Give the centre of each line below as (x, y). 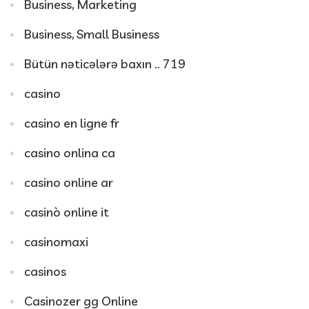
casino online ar (69, 182)
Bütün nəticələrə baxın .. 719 (105, 63)
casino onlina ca (70, 152)
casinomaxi (56, 241)
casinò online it (67, 212)
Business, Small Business (92, 34)
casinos (45, 271)
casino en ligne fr (72, 123)
